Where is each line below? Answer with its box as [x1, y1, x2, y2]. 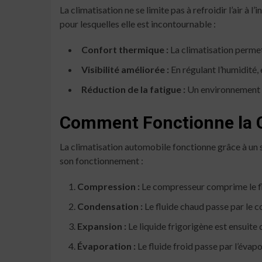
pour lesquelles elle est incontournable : [60, 18, 216, 29]
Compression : [77, 180, 140, 192]
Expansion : [77, 220, 126, 232]
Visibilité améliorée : [81, 63, 169, 75]
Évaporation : [77, 240, 136, 251]
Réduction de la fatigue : [81, 83, 185, 95]
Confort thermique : [81, 43, 168, 55]
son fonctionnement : [60, 154, 143, 166]
